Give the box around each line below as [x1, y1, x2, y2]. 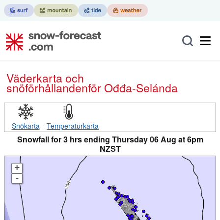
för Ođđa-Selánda [88, 80, 178, 96]
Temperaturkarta [47, 121, 99, 131]
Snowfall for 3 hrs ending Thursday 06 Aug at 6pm [17, 134, 203, 145]
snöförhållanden [6, 80, 88, 96]
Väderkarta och [6, 70, 13, 86]
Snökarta [11, 121, 40, 131]
